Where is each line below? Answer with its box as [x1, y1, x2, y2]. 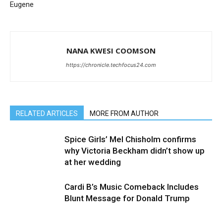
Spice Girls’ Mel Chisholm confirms [64, 134, 196, 144]
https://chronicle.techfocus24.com [66, 61, 156, 68]
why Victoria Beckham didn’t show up [64, 146, 205, 156]
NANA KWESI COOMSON [66, 46, 156, 55]
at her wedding [64, 157, 121, 167]
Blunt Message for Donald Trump [64, 193, 190, 203]
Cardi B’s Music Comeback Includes [64, 182, 199, 192]
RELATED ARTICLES [16, 110, 78, 117]
